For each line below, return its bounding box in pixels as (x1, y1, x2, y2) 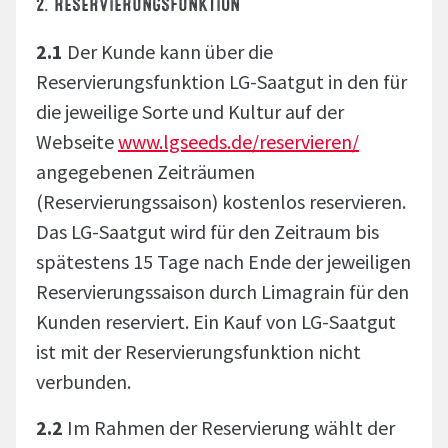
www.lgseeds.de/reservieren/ (118, 129, 359, 154)
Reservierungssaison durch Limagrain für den (36, 279, 409, 304)
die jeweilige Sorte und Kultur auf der (36, 99, 344, 124)
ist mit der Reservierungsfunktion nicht (36, 339, 361, 364)
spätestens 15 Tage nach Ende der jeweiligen (36, 249, 411, 274)
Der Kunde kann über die (67, 39, 273, 64)
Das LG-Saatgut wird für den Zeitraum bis (36, 219, 379, 244)
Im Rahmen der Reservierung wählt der (67, 415, 395, 440)
